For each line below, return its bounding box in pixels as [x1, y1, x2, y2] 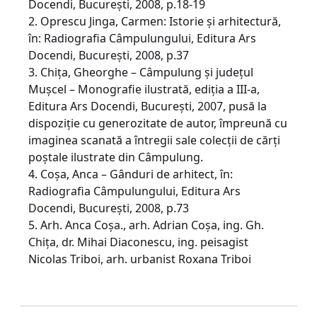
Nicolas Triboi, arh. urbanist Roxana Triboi [28, 251, 251, 267]
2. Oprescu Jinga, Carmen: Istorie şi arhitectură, [28, 13, 281, 29]
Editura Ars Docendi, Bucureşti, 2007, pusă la [28, 98, 267, 114]
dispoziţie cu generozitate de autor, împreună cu [28, 115, 287, 131]
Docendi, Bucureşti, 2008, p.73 [28, 200, 189, 216]
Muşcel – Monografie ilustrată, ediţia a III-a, [28, 81, 260, 97]
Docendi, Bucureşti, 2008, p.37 [28, 47, 189, 63]
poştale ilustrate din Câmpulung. [28, 149, 203, 165]
